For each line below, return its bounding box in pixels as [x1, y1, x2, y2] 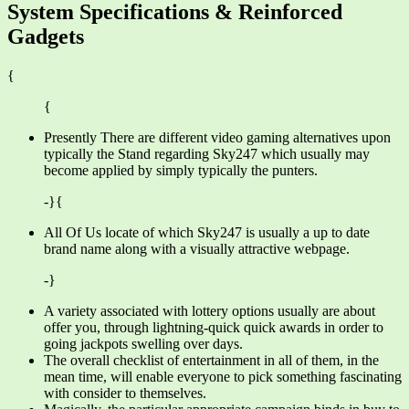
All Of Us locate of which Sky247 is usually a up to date [44, 224, 370, 240]
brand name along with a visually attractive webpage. [44, 240, 350, 257]
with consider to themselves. [44, 384, 206, 401]
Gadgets [7, 24, 84, 48]
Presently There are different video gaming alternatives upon [44, 129, 391, 145]
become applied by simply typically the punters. [44, 162, 318, 178]
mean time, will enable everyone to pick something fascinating [44, 368, 402, 384]
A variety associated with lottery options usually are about [44, 302, 375, 319]
